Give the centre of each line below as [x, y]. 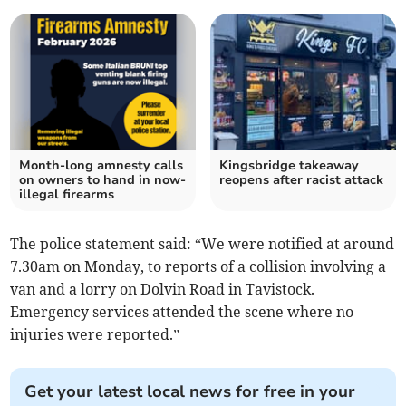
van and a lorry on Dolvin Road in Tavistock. [163, 289]
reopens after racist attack [301, 179]
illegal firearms [67, 194]
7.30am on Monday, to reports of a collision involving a [198, 266]
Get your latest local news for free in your [190, 391]
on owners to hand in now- [103, 179]
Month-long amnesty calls [101, 165]
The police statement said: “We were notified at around [203, 243]
